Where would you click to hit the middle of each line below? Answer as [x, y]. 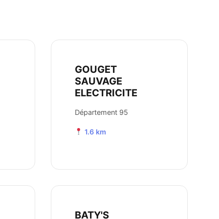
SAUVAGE [99, 81]
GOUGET [96, 70]
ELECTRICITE [106, 93]
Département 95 [101, 112]
